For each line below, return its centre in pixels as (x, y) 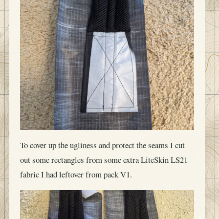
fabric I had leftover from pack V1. (76, 168)
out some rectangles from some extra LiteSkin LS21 (104, 153)
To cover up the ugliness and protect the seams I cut (102, 138)
